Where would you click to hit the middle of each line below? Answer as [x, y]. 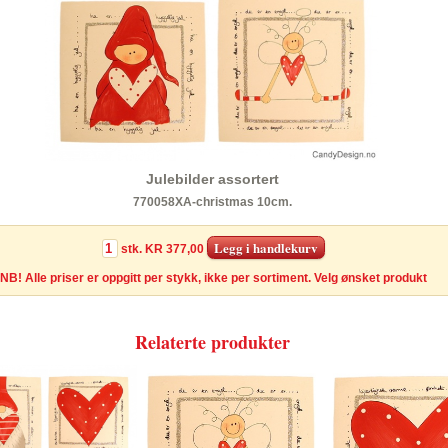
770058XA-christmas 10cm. [212, 201]
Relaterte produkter [212, 341]
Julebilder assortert [212, 179]
